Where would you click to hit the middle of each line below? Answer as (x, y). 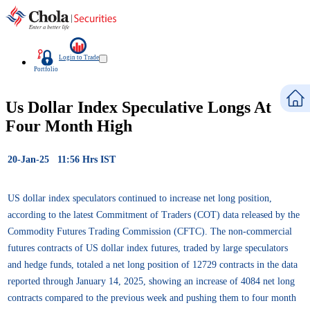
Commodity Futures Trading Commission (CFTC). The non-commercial (150, 231)
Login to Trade (79, 57)
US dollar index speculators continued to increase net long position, (140, 198)
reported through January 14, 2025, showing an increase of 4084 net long (151, 281)
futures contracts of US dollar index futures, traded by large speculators (148, 248)
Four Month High (69, 126)
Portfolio (46, 69)
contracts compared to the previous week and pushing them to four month (152, 298)
